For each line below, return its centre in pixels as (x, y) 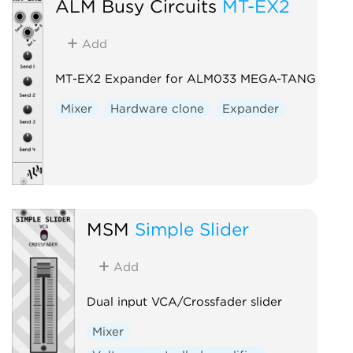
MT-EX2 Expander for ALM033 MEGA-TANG (185, 78)
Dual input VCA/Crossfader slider (184, 301)
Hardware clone (158, 108)
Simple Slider (191, 229)
